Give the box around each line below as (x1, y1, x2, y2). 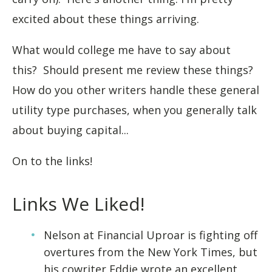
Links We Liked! (12, 191, 144, 216)
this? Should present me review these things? (12, 63, 256, 77)
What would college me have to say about (12, 42, 231, 57)
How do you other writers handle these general (12, 83, 259, 97)
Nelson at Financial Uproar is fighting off (44, 228, 257, 242)
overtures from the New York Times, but (44, 245, 257, 259)
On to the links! (12, 154, 92, 168)
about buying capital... (12, 123, 129, 137)
